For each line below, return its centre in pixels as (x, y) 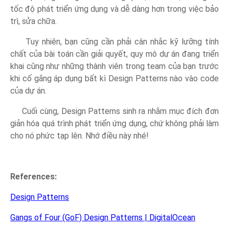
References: (35, 176)
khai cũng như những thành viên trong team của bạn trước (114, 66)
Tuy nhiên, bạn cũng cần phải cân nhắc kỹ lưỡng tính (114, 41)
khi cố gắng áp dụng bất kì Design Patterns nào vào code (114, 78)
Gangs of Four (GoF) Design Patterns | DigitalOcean (103, 217)
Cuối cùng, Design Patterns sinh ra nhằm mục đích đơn (114, 111)
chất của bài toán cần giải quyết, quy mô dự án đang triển (114, 54)
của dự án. (28, 90)
